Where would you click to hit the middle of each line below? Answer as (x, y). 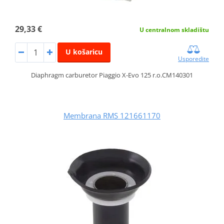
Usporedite (194, 59)
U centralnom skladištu (174, 30)
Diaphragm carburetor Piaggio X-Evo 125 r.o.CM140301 (112, 75)
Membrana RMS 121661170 (112, 116)
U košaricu (84, 52)
